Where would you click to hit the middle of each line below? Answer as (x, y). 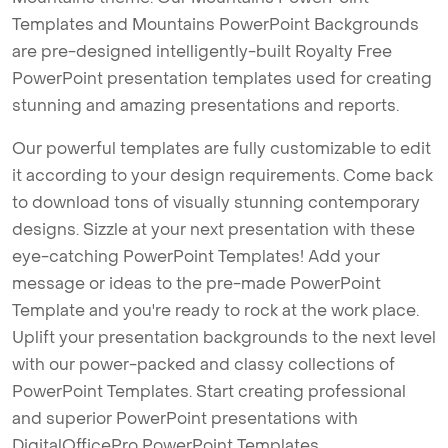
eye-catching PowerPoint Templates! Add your (196, 257)
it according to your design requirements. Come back (222, 176)
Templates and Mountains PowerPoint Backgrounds (215, 25)
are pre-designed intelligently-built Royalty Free (202, 52)
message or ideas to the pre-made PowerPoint (196, 284)
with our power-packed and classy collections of (203, 365)
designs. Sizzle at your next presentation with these (213, 230)
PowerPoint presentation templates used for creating (222, 79)
